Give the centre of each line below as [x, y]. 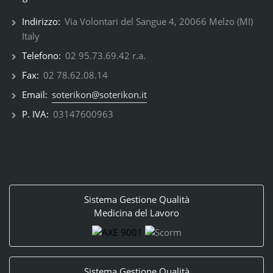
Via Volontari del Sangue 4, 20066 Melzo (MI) [157, 21]
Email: [34, 94]
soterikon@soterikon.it [99, 94]
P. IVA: [35, 114]
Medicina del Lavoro [136, 212]
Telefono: [41, 55]
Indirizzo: [41, 21]
